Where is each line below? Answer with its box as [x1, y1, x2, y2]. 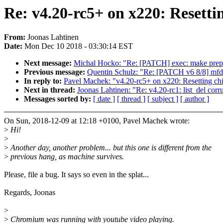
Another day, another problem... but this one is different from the [8, 143, 212, 152]
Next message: [24, 59, 74, 68]
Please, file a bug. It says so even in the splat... [4, 170, 149, 179]
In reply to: [24, 77, 64, 86]
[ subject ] [147, 95, 178, 104]
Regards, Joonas [4, 188, 55, 197]
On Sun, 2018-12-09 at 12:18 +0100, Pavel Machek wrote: [4, 116, 190, 125]
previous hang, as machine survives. [8, 152, 124, 161]
